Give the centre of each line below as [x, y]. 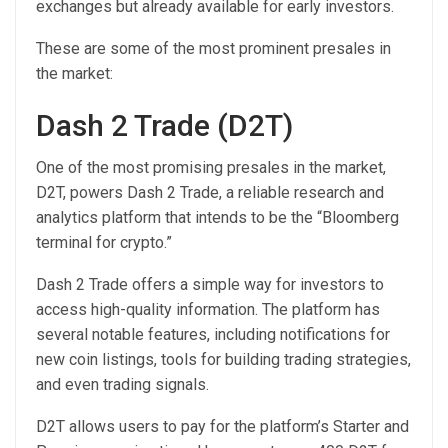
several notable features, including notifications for [213, 334]
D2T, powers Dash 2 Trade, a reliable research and [210, 192]
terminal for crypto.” [106, 242]
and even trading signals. [124, 384]
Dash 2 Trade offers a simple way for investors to [210, 284]
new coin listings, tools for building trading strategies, [223, 359]
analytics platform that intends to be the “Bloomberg [217, 217]
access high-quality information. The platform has [208, 309]
